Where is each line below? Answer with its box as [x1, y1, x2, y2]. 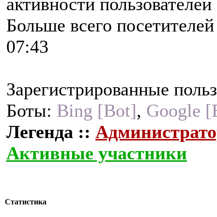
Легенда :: [6, 122, 95, 142]
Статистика [5, 198, 46, 206]
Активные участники [6, 143, 187, 163]
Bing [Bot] [57, 100, 137, 121]
